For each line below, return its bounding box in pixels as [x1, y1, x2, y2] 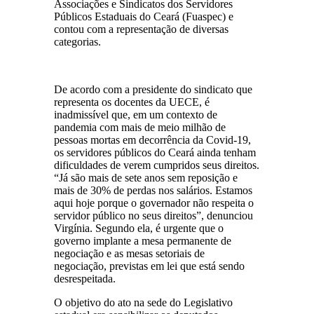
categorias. [54, 35, 102, 48]
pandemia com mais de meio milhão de [54, 121, 226, 133]
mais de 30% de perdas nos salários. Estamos [54, 184, 253, 196]
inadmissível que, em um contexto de [54, 108, 218, 121]
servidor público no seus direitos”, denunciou [54, 209, 254, 221]
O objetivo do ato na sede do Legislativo [54, 296, 233, 308]
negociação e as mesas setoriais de [54, 247, 205, 259]
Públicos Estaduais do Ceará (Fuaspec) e [54, 10, 234, 22]
